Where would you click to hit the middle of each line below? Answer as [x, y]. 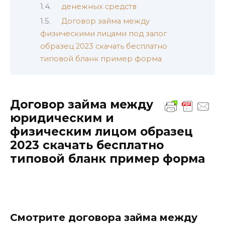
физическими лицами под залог [103, 34]
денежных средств [99, 6]
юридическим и [62, 118]
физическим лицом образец [101, 132]
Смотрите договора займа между [104, 218]
